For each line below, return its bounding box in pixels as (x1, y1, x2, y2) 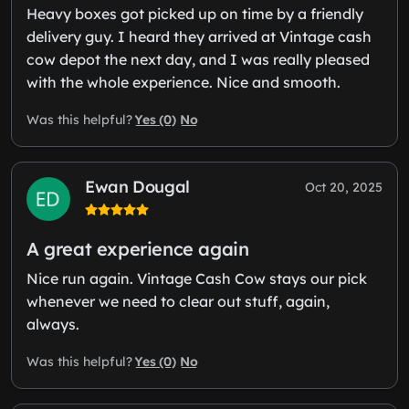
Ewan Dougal (85, 175, 191, 197)
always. (26, 314, 79, 333)
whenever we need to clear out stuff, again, (26, 291, 330, 310)
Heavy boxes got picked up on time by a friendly (26, 4, 363, 23)
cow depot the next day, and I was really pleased (26, 49, 370, 68)
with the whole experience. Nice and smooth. (26, 72, 341, 91)
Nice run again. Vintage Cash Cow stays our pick (26, 268, 367, 288)
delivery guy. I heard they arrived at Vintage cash (26, 26, 372, 46)
